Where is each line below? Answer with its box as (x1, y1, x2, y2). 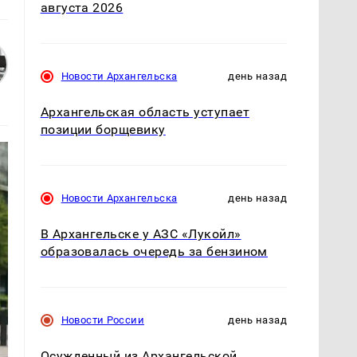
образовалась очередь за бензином (40, 244, 268, 260)
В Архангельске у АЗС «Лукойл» (40, 226, 241, 242)
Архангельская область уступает (40, 104, 249, 120)
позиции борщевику (40, 121, 166, 137)
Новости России (61, 314, 144, 327)
